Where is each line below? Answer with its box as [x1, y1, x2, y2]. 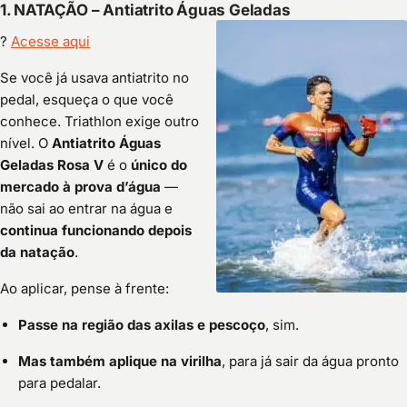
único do [131, 156, 187, 174]
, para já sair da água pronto [222, 352, 399, 371]
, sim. [265, 316, 299, 334]
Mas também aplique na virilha [18, 352, 222, 371]
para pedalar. [18, 374, 101, 392]
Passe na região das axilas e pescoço [18, 316, 265, 334]
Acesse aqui [11, 33, 90, 51]
